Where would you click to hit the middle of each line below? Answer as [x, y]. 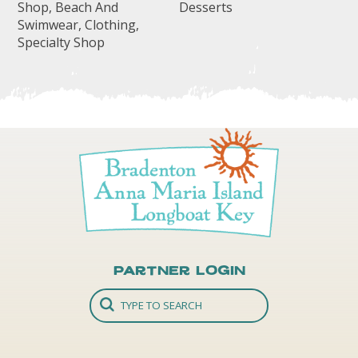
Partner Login [179, 270]
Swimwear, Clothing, [79, 25]
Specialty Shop [62, 43]
